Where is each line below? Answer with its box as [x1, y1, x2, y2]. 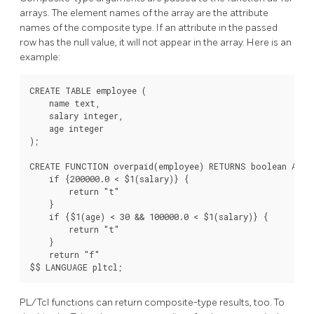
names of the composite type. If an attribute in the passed [20, 22, 278, 34]
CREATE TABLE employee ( [29, 85, 146, 97]
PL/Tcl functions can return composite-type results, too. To [20, 296, 285, 308]
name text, [29, 97, 100, 109]
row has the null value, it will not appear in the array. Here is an [20, 36, 292, 49]
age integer [29, 123, 104, 135]
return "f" [29, 249, 100, 261]
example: [20, 51, 60, 64]
